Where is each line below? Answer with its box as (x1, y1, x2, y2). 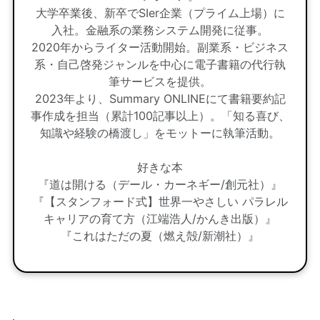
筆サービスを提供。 (109, 74, 211, 89)
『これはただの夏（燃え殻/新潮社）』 (61, 228, 259, 243)
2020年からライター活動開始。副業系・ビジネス (31, 39, 289, 54)
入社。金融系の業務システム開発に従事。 (51, 22, 269, 37)
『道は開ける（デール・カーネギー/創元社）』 (38, 176, 282, 191)
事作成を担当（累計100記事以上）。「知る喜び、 (30, 108, 290, 123)
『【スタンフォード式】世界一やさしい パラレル (32, 194, 288, 209)
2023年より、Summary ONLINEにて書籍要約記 (34, 91, 286, 106)
